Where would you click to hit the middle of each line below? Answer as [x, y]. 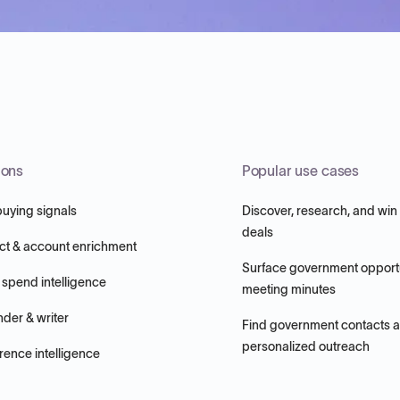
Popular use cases [300, 171]
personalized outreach [305, 346]
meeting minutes [288, 289]
